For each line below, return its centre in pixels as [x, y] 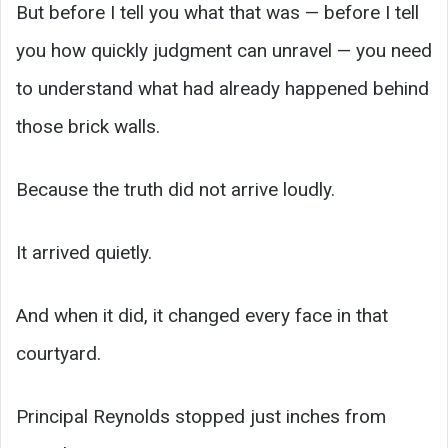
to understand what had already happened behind [222, 89]
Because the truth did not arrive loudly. [175, 190]
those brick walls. [88, 127]
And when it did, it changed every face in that [202, 316]
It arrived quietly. [84, 253]
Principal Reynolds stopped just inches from [201, 417]
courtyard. [58, 354]
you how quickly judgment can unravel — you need [224, 51]
